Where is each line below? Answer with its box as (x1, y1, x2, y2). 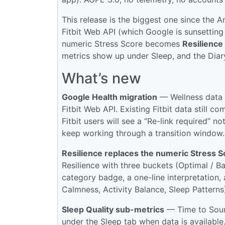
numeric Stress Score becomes (62, 38, 182, 49)
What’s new (62, 69, 141, 87)
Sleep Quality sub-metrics (62, 204, 164, 214)
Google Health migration (62, 91, 157, 102)
